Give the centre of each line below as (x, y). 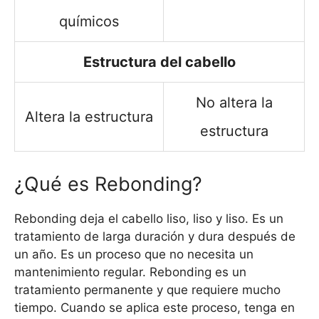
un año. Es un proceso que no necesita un (134, 254)
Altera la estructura (89, 116)
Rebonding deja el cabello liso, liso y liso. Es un (149, 218)
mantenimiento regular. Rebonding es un (130, 272)
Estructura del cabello (159, 62)
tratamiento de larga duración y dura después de (155, 236)
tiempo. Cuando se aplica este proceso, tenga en (155, 307)
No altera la (234, 102)
